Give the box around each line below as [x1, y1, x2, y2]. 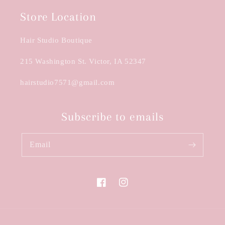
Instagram [119, 184, 150, 192]
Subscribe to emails [61, 110, 164, 123]
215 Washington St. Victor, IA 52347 [20, 57, 146, 65]
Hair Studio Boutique [20, 36, 92, 44]
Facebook [96, 184, 126, 192]
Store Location [20, 10, 96, 23]
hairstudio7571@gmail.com [20, 78, 115, 86]
